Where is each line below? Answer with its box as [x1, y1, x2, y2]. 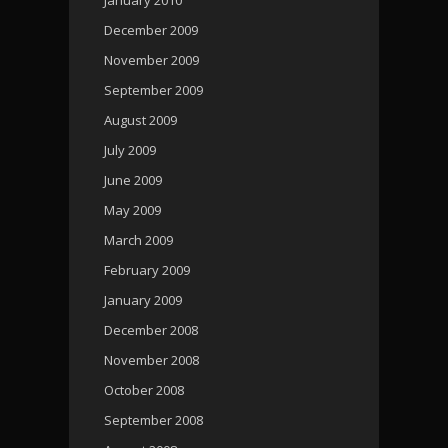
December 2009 [104, 20, 198, 39]
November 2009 [104, 50, 199, 69]
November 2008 [104, 350, 199, 369]
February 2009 [104, 260, 190, 279]
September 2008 [104, 410, 203, 429]
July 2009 [104, 140, 156, 159]
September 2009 [104, 80, 203, 99]
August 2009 [104, 110, 177, 129]
